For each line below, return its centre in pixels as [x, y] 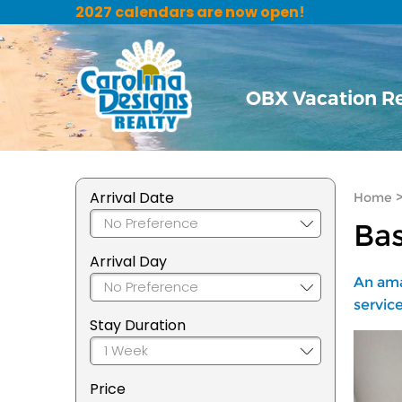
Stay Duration [138, 325]
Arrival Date [132, 197]
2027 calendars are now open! [190, 12]
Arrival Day [128, 261]
